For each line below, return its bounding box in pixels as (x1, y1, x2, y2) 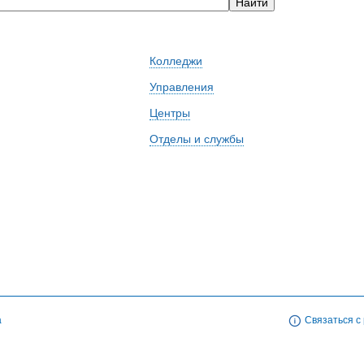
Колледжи (149, 54, 202, 68)
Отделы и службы (149, 132, 244, 146)
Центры (149, 106, 190, 120)
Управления (149, 80, 214, 94)
